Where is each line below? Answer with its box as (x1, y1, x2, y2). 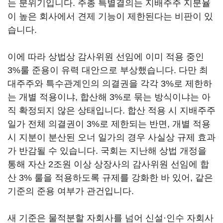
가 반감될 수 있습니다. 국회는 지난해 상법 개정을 (7, 146, 207, 156)
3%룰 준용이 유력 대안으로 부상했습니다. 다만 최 (7, 65, 208, 75)
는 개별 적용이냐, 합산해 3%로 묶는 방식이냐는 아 (7, 92, 211, 102)
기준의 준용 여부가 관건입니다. (7, 186, 136, 196)
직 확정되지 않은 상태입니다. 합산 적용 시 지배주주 (7, 106, 216, 115)
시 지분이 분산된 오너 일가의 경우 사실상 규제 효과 (7, 132, 216, 142)
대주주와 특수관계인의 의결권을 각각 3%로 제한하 (7, 79, 212, 89)
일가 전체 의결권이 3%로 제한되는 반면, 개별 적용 (7, 119, 211, 129)
